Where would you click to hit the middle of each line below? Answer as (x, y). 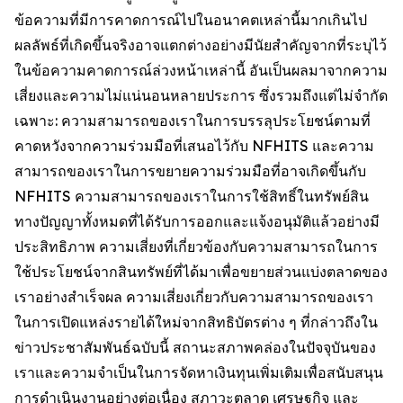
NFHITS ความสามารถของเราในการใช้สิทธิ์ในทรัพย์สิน (192, 197)
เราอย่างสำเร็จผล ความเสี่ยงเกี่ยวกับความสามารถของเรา (194, 297)
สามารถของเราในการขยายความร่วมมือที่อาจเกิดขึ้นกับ (190, 171)
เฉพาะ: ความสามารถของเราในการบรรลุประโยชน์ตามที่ (193, 121)
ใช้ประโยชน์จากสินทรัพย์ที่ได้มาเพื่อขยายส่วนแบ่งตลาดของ (201, 272)
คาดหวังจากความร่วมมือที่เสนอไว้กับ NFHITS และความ (194, 146)
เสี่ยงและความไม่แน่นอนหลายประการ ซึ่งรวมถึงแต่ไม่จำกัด (201, 96)
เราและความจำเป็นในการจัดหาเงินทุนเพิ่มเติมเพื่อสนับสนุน (199, 373)
